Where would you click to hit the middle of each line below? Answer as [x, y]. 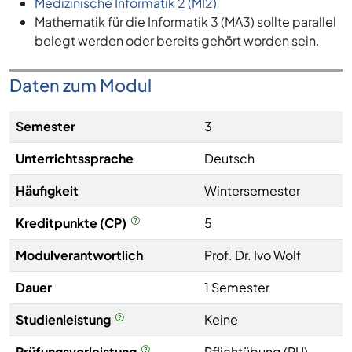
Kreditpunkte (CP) [73, 223]
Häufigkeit [47, 191]
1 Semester [237, 288]
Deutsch [229, 159]
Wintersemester [252, 191]
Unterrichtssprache [75, 159]
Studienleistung [66, 320]
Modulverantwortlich [79, 255]
